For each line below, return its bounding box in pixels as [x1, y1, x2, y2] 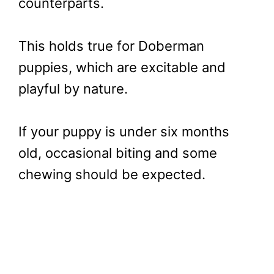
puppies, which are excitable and [18, 59, 226, 76]
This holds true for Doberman [18, 38, 204, 54]
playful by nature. [18, 81, 128, 97]
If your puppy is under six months [18, 124, 229, 140]
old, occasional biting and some [18, 145, 217, 161]
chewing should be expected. [18, 166, 206, 183]
